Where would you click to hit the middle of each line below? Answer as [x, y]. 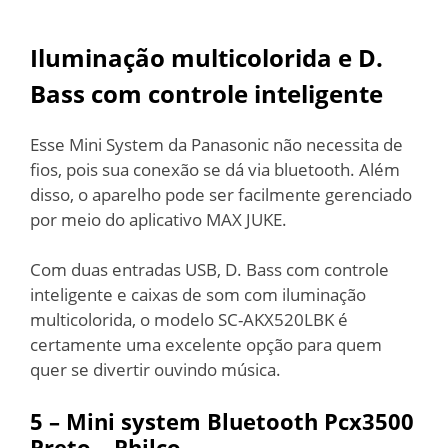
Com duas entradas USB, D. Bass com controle [209, 269]
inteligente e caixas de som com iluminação [198, 294]
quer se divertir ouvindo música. [155, 369]
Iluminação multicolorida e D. [206, 57]
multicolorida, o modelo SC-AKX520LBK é [189, 319]
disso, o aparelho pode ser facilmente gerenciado [221, 194]
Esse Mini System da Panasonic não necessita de [216, 144]
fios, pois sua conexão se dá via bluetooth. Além [215, 169]
